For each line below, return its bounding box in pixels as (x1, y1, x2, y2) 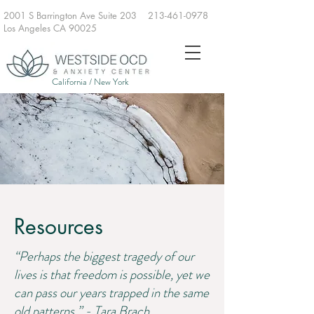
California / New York (52, 75, 129, 88)
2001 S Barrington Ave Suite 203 (4, 9, 148, 22)
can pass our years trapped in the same (14, 283, 209, 302)
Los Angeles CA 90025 (4, 22, 153, 34)
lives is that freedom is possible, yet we (14, 265, 210, 284)
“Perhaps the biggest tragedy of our (14, 247, 194, 266)
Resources (14, 212, 103, 240)
